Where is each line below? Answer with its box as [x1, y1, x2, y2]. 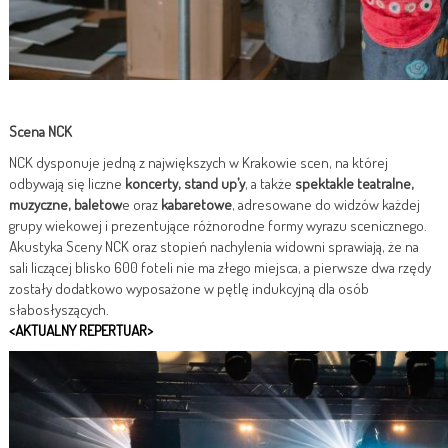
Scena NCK [9, 121, 72, 141]
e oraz [122, 194, 161, 214]
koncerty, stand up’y [125, 173, 245, 193]
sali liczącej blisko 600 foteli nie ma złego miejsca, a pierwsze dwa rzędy [9, 257, 431, 277]
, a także [245, 173, 295, 193]
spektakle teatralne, [295, 173, 414, 193]
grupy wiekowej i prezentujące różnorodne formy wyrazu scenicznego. [9, 215, 427, 235]
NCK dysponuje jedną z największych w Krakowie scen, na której [9, 152, 388, 172]
